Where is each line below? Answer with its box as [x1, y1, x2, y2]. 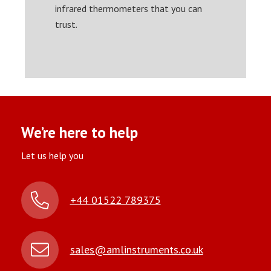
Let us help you [21, 149, 83, 162]
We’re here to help [21, 122, 138, 142]
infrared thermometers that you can [55, 2, 203, 15]
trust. [55, 18, 80, 30]
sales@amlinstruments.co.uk [70, 243, 203, 257]
